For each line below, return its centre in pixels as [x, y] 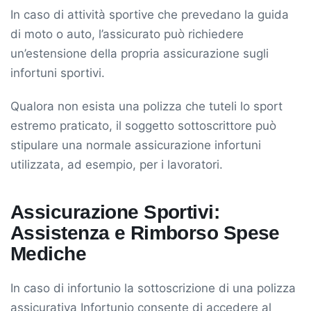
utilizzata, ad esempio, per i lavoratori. [117, 164]
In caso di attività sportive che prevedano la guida [150, 14]
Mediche [49, 253]
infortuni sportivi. [58, 73]
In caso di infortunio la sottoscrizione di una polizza [153, 288]
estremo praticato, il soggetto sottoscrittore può [143, 125]
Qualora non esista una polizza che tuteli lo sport [146, 106]
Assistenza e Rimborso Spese [145, 233]
